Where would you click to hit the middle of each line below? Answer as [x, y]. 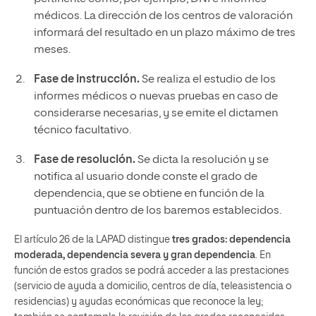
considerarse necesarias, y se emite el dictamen [156, 114]
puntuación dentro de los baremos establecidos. [157, 211]
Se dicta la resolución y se [202, 160]
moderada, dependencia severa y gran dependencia [135, 255]
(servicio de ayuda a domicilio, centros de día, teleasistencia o [153, 286]
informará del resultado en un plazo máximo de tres [164, 33]
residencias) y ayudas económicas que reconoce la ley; [139, 302]
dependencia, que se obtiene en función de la [149, 194]
